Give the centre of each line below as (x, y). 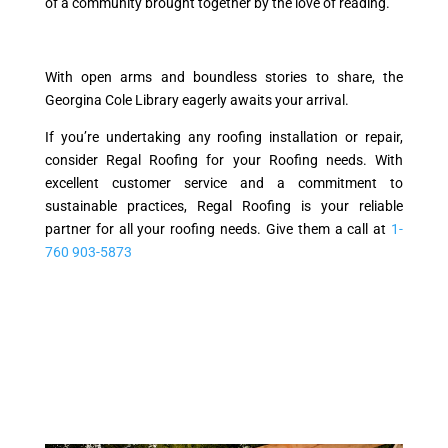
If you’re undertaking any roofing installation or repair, (224, 136)
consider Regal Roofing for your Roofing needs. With (224, 159)
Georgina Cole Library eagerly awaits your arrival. (196, 99)
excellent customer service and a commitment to (224, 182)
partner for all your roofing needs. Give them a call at (218, 228)
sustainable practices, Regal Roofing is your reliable (224, 205)
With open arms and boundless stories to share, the (224, 76)
